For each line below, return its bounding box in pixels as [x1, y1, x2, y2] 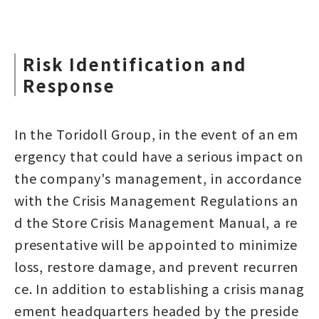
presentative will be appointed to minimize [14, 235, 298, 254]
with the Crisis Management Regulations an [14, 191, 298, 210]
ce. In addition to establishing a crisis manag [14, 279, 305, 298]
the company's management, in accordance [14, 169, 302, 188]
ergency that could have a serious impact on [14, 147, 304, 166]
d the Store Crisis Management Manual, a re [14, 213, 298, 232]
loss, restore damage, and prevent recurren [14, 257, 299, 276]
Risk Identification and [22, 51, 246, 77]
